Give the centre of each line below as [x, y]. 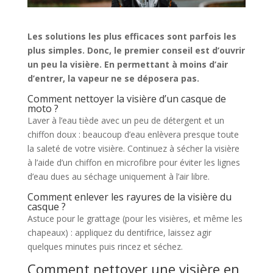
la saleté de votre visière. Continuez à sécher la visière [133, 149]
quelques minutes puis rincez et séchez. [105, 247]
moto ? [43, 109]
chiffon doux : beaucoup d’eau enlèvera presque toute [133, 135]
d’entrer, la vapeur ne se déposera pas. [113, 79]
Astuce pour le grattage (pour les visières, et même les [135, 219]
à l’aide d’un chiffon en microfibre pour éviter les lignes [133, 163]
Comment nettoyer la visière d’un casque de [126, 99]
